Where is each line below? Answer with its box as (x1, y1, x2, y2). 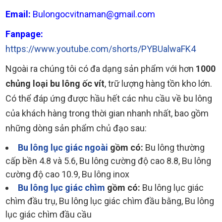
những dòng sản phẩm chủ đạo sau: (5, 122, 147, 133)
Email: (5, 8, 33, 19)
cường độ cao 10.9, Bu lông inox (5, 168, 129, 179)
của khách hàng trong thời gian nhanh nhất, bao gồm (5, 108, 209, 118)
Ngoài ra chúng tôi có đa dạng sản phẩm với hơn (5, 63, 196, 74)
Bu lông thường (143, 142, 205, 153)
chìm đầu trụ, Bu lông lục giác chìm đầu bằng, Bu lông (5, 195, 214, 206)
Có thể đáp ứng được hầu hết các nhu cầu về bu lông (5, 93, 212, 104)
